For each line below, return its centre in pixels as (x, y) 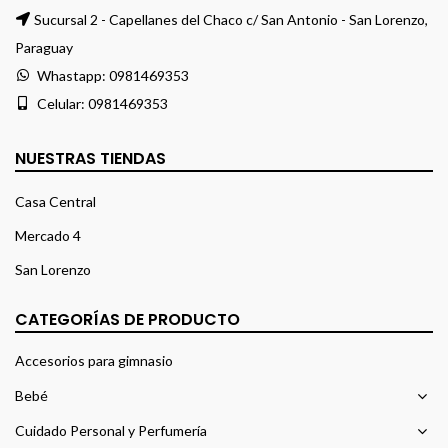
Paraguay (44, 48)
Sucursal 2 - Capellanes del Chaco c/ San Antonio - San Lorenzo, (231, 20)
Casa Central (55, 202)
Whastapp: (71, 76)
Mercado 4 (48, 236)
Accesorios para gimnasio (94, 361)
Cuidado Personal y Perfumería (111, 431)
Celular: (61, 104)
